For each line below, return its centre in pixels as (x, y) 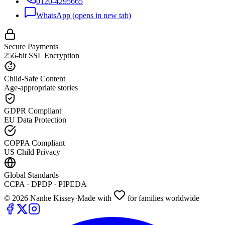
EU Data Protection (35, 120)
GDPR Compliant (33, 110)
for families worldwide (163, 198)
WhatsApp (53, 15)
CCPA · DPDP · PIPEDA (45, 184)
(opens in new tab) (101, 15)
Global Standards (31, 175)
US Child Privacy (32, 152)
